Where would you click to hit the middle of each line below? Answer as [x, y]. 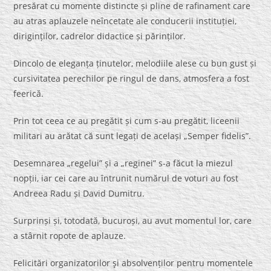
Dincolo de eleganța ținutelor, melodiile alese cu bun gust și [135, 64]
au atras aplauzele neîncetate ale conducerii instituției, [125, 21]
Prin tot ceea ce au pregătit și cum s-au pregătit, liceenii [127, 121]
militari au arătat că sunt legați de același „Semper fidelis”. [132, 136]
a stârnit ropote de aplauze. [70, 236]
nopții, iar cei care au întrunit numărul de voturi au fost [126, 178]
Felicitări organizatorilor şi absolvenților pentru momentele [133, 263]
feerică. [29, 94]
